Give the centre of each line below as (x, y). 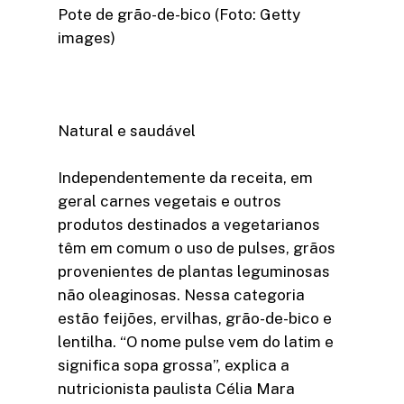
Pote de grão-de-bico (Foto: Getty (179, 15)
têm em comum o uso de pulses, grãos (197, 248)
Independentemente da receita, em (185, 177)
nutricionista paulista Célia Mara (176, 388)
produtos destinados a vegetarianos (189, 224)
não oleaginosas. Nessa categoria (181, 294)
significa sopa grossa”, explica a (174, 365)
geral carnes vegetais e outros (170, 201)
